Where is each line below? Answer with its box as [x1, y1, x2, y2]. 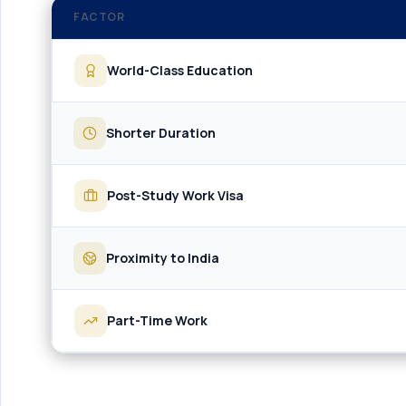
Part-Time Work [107, 312, 208, 329]
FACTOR [73, 9, 125, 24]
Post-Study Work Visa [107, 187, 244, 204]
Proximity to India [106, 249, 219, 266]
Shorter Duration [106, 124, 216, 141]
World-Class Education [107, 62, 253, 79]
